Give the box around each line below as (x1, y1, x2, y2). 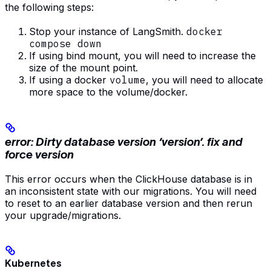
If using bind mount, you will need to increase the (29, 50, 256, 62)
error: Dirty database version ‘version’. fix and (5, 135, 243, 149)
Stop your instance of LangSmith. (29, 25, 186, 38)
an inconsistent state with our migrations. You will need (5, 185, 256, 198)
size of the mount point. (29, 62, 138, 74)
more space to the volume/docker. (29, 86, 188, 99)
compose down (29, 38, 102, 50)
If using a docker (29, 74, 109, 87)
